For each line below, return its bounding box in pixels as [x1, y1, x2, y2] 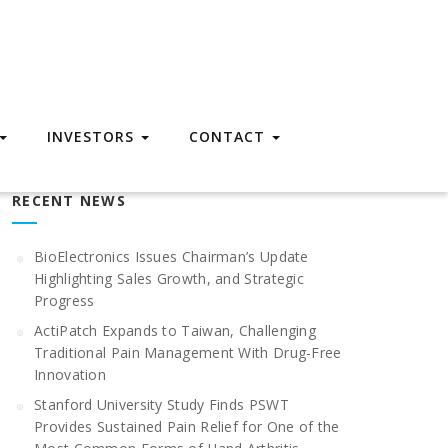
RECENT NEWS [12, 191, 126, 210]
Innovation [34, 365, 106, 384]
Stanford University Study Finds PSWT [34, 395, 289, 414]
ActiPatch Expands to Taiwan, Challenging [34, 321, 317, 340]
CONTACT [189, 127, 270, 146]
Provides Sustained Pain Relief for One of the [34, 417, 340, 436]
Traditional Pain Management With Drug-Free [34, 343, 342, 362]
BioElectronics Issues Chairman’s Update [34, 247, 309, 266]
